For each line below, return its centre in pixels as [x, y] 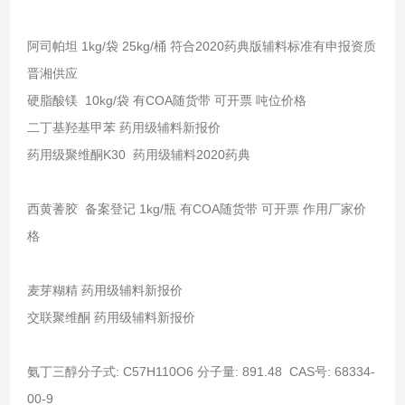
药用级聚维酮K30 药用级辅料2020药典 [138, 154]
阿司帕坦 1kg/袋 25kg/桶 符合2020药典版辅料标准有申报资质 [201, 46]
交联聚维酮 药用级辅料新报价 [111, 317]
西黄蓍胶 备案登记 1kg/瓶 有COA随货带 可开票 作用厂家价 [196, 208]
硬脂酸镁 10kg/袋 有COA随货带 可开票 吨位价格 [166, 100]
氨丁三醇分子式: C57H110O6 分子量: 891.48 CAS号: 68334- [201, 371]
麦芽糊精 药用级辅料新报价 [104, 290]
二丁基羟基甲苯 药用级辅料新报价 [123, 127]
